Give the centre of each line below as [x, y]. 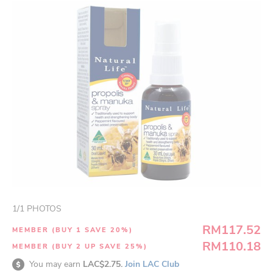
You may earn [56, 264]
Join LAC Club [152, 264]
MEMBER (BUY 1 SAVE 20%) [73, 230]
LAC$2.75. [104, 264]
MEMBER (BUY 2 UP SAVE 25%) [80, 246]
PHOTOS [43, 209]
